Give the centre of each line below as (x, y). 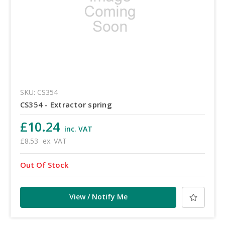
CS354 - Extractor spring (66, 105)
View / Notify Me (98, 197)
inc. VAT (78, 129)
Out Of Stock (44, 165)
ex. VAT (54, 141)
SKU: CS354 (39, 92)
